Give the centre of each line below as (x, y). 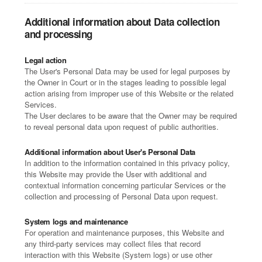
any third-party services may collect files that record (113, 244)
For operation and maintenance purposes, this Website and (125, 232)
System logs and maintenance (76, 221)
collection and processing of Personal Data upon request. (122, 196)
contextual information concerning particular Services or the (125, 185)
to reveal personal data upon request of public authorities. (122, 127)
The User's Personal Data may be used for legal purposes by (128, 71)
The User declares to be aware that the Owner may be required (131, 116)
